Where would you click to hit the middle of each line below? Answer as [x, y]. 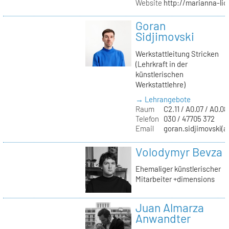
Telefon [147, 119]
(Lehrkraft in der [161, 64]
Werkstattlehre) [160, 85]
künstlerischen [159, 74]
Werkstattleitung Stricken [177, 54]
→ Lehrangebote [163, 99]
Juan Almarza [169, 207]
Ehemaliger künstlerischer [178, 169]
